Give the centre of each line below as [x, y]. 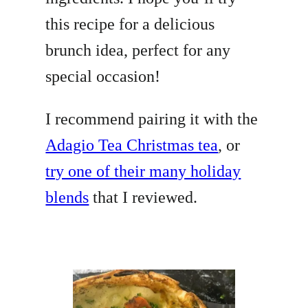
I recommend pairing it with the [152, 119]
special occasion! [103, 77]
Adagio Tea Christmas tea [132, 145]
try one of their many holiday [143, 172]
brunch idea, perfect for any [138, 51]
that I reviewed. [143, 198]
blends [67, 198]
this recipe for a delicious [130, 24]
